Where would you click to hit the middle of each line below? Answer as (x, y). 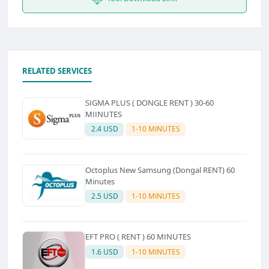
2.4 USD (104, 129)
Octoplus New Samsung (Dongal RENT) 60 (160, 170)
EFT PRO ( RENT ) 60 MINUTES (138, 237)
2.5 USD (104, 196)
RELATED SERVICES (57, 71)
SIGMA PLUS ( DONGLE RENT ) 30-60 (150, 102)
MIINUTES (104, 114)
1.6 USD (104, 252)
